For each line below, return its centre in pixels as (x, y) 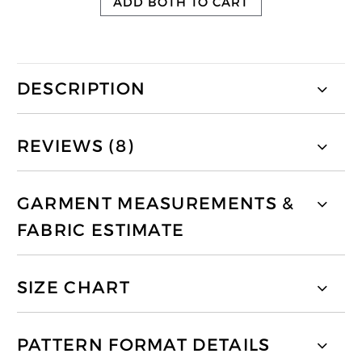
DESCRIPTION (81, 88)
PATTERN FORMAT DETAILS (143, 345)
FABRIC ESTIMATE (101, 231)
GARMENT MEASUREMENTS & (156, 204)
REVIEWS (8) (75, 146)
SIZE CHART (73, 288)
